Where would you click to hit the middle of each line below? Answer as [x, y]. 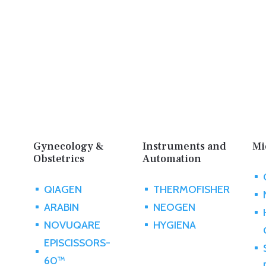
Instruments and [185, 147]
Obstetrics [58, 159]
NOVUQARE [72, 225]
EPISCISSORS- [77, 243]
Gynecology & [68, 147]
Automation [172, 159]
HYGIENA [175, 225]
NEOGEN [175, 208]
